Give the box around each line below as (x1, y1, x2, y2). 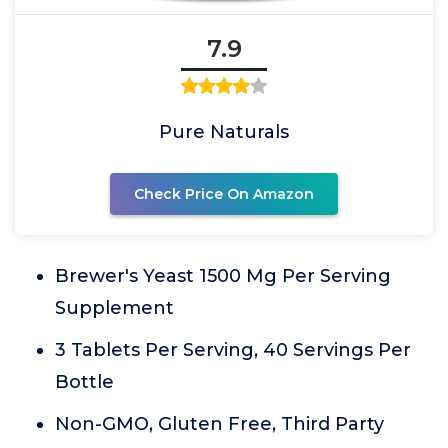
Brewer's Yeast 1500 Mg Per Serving (55, 265, 391, 288)
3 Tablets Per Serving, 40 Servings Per (55, 339, 411, 362)
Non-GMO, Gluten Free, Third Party (55, 413, 384, 436)
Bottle (55, 371, 114, 394)
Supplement (55, 297, 174, 320)
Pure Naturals (159, 121, 289, 144)
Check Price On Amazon (134, 185, 314, 204)
